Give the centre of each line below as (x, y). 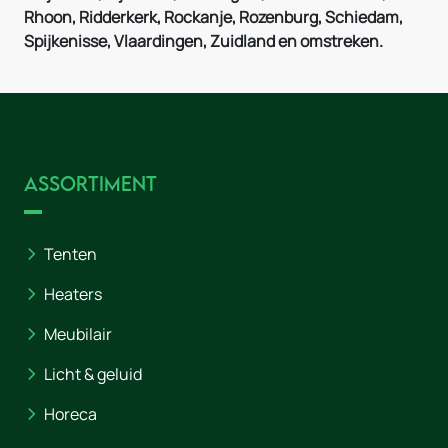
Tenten (70, 254)
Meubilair (78, 334)
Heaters (73, 294)
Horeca (70, 414)
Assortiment (90, 184)
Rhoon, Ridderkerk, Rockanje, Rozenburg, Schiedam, (213, 17)
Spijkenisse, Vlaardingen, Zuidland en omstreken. (205, 41)
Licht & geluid (93, 374)
